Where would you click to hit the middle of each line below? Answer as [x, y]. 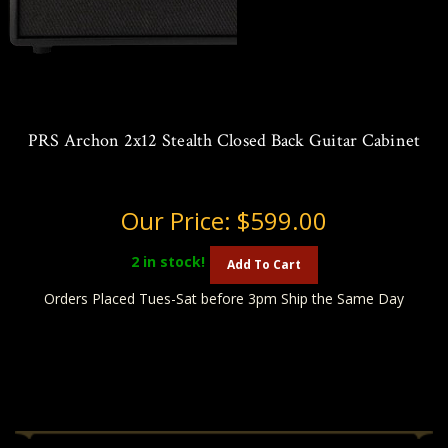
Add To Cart [263, 264]
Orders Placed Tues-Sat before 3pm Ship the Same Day [224, 298]
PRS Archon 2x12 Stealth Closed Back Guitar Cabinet [224, 140]
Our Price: [179, 220]
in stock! [171, 262]
